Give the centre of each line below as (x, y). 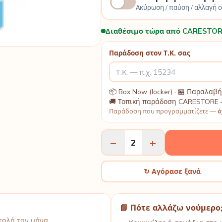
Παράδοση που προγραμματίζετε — (163, 111)
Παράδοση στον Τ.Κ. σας (150, 53)
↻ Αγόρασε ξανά (172, 171)
